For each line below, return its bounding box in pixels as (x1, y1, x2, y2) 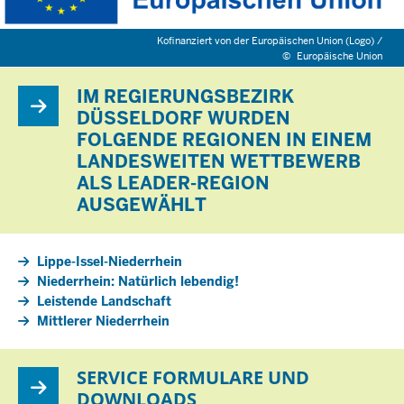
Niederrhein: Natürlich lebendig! (37, 273, 239, 290)
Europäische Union (297, 50, 382, 63)
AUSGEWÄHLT (77, 193, 207, 217)
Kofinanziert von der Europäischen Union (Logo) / (157, 34, 382, 48)
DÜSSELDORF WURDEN (77, 106, 290, 131)
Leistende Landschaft (37, 293, 171, 310)
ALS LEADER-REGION (77, 171, 270, 196)
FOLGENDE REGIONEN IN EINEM (77, 128, 372, 152)
